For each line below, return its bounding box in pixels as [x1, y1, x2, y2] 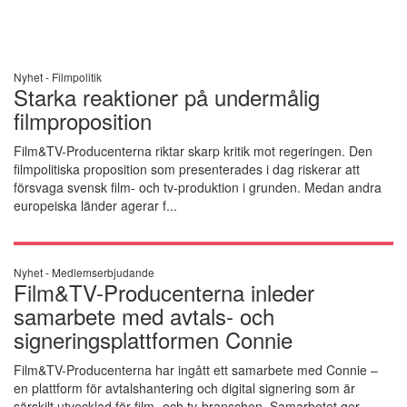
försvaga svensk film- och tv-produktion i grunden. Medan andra [13, 177, 382, 196]
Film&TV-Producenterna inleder [13, 275, 314, 308]
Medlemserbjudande [51, 263, 154, 280]
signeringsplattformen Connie [13, 323, 293, 355]
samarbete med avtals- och [13, 299, 274, 332]
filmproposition [13, 104, 152, 136]
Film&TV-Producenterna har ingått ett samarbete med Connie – [13, 360, 378, 379]
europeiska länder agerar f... [13, 195, 177, 214]
